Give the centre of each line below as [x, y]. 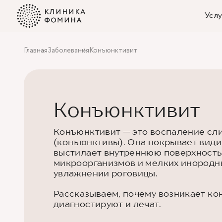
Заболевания [68, 51]
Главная [36, 51]
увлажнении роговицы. [106, 173]
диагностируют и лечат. [107, 204]
